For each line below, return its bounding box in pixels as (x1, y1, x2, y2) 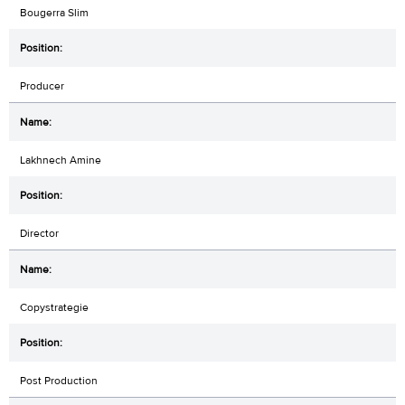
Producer (20, 78, 64, 93)
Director (20, 225, 59, 240)
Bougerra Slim (20, 5, 89, 20)
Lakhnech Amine (20, 152, 101, 167)
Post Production (20, 372, 98, 388)
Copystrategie (20, 299, 89, 315)
